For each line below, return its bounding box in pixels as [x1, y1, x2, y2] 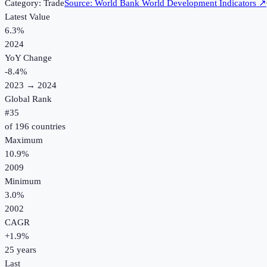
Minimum [5, 176, 41, 187]
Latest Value [5, 12, 50, 22]
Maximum [5, 135, 43, 145]
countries [29, 122, 66, 132]
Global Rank [5, 94, 52, 104]
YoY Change [5, 53, 52, 63]
